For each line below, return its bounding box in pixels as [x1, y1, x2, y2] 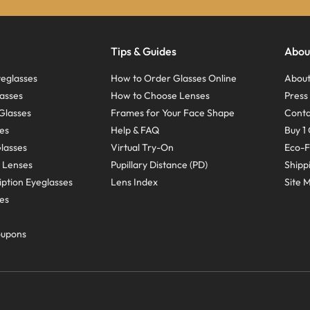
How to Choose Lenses [110, 89, 210, 102]
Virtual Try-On [110, 141, 174, 154]
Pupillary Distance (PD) [110, 158, 208, 171]
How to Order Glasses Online [110, 72, 237, 84]
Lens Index [110, 176, 158, 188]
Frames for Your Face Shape [110, 107, 235, 119]
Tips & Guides [110, 44, 176, 58]
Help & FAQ [110, 124, 159, 136]
